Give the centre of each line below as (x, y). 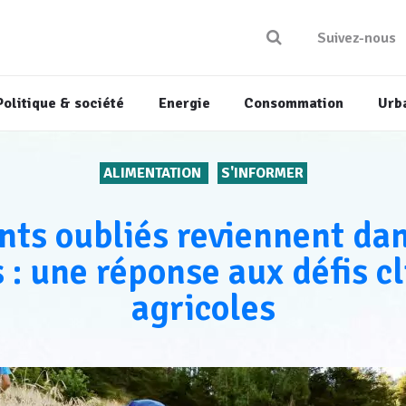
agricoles (203, 309)
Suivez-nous (357, 39)
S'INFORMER (262, 174)
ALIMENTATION (154, 174)
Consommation (294, 104)
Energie (184, 104)
